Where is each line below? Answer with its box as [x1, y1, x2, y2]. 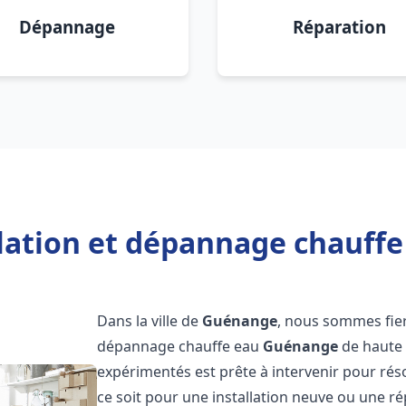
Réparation [292, 15, 386, 38]
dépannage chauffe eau [97, 336, 264, 356]
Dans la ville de [97, 311, 203, 331]
